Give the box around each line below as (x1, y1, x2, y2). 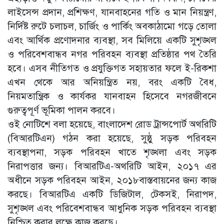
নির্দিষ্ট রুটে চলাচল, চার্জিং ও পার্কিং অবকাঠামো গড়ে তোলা (7, 20, 216, 32)
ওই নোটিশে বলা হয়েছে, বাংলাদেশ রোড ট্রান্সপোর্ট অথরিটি (7, 118, 216, 130)
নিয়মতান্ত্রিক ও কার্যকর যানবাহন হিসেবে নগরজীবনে (7, 90, 216, 102)
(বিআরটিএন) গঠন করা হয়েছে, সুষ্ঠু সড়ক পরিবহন (7, 132, 216, 144)
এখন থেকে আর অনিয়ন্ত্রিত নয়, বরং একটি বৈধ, (7, 76, 216, 88)
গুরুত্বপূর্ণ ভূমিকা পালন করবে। (7, 104, 115, 116)
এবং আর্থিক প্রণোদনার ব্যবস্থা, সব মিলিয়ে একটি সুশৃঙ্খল (7, 34, 216, 46)
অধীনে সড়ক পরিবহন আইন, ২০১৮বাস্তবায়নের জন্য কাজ (7, 174, 216, 186)
